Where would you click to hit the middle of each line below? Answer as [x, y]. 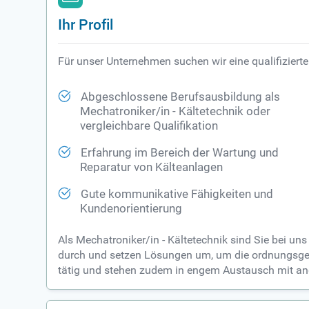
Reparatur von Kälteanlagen [152, 168]
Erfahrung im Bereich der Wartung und [180, 153]
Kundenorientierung [131, 209]
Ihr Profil [86, 24]
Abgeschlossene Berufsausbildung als [181, 97]
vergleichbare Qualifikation [149, 126]
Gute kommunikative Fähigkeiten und [177, 195]
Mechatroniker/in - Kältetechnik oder [176, 112]
